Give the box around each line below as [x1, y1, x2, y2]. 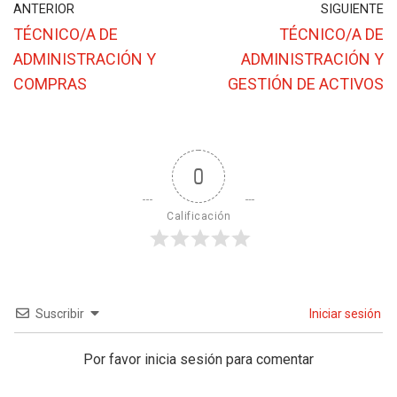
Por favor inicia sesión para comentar [83, 351, 314, 369]
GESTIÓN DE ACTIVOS [228, 74, 384, 94]
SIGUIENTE [321, 2, 384, 18]
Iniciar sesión [307, 307, 381, 322]
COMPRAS [13, 74, 87, 94]
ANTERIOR [13, 2, 74, 18]
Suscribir [35, 307, 84, 322]
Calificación [167, 210, 230, 223]
